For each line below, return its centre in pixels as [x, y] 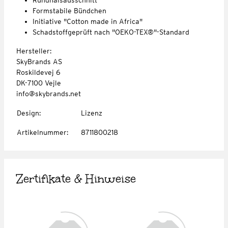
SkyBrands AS [39, 61]
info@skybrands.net [49, 93]
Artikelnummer [42, 132]
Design [28, 113]
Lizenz [92, 113]
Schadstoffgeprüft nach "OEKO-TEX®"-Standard [111, 32]
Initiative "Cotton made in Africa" [88, 21]
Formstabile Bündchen [69, 10]
